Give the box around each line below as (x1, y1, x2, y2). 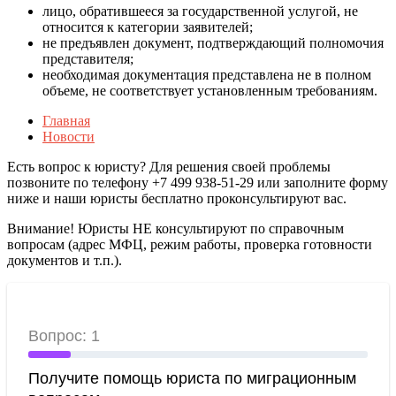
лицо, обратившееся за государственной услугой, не (42, 3, 358, 19)
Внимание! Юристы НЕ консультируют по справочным (7, 220, 344, 236)
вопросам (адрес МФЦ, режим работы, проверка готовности (7, 236, 372, 252)
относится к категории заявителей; (42, 19, 253, 34)
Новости (42, 128, 95, 144)
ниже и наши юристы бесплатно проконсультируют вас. (7, 190, 346, 206)
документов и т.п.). (7, 252, 122, 268)
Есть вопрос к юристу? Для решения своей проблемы (7, 158, 331, 174)
